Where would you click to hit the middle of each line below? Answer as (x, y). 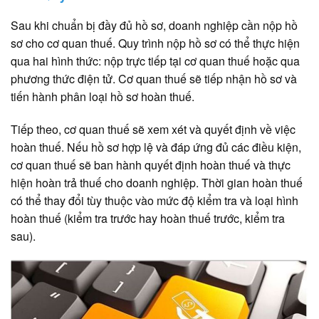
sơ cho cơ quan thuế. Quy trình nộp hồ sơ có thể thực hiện (155, 43)
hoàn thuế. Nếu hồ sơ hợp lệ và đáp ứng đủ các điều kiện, (156, 147)
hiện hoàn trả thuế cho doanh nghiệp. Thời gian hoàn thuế (157, 182)
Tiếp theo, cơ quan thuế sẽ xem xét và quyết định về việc (153, 129)
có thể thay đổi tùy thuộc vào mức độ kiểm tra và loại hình (155, 200)
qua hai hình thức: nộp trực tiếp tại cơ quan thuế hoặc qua (155, 61)
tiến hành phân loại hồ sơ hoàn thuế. (103, 97)
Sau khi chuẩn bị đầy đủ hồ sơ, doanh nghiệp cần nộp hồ (154, 26)
